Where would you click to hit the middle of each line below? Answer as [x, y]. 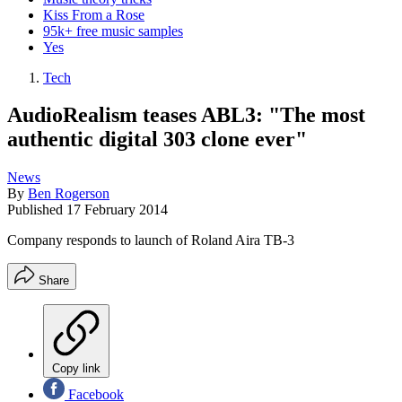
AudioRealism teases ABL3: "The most [186, 115]
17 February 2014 [117, 210]
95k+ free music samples [113, 31]
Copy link [76, 369]
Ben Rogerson [69, 194]
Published [37, 210]
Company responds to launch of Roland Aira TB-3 [151, 240]
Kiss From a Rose [94, 14]
